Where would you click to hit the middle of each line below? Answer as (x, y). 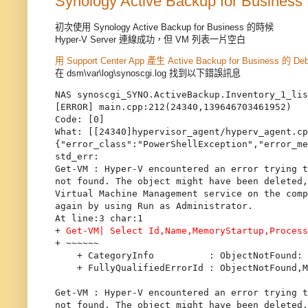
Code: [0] (80, 120)
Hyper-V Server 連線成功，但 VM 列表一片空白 (150, 40)
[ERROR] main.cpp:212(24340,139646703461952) (173, 107)
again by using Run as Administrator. (154, 206)
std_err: (77, 157)
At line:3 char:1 (99, 219)
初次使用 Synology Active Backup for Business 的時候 (164, 27)
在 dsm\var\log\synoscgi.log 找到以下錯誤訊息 (148, 74)
